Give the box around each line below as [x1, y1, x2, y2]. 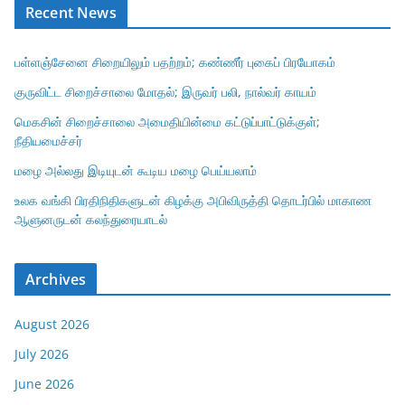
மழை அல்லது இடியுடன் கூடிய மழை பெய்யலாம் [14, 161, 257, 179]
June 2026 [14, 374, 74, 392]
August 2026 [14, 315, 89, 333]
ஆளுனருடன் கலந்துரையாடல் [14, 210, 167, 228]
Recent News [25, 2, 117, 23]
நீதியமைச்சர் [14, 131, 82, 149]
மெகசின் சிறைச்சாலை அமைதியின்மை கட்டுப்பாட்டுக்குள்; [14, 112, 320, 130]
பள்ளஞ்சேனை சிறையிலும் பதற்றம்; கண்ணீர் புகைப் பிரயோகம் [14, 52, 335, 71]
